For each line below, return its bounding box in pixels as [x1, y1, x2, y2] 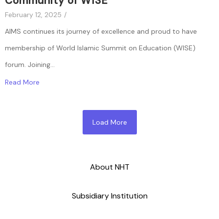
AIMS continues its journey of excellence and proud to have [5, 27, 197, 36]
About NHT [89, 161, 130, 172]
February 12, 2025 [5, 10, 62, 20]
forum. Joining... [5, 60, 55, 69]
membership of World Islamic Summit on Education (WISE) [5, 44, 196, 53]
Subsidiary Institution [71, 190, 148, 201]
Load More [92, 117, 127, 127]
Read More [5, 77, 40, 87]
